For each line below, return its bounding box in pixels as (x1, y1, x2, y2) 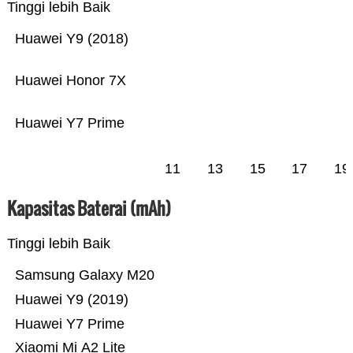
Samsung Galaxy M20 (14, 267, 154, 284)
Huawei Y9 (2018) (14, 31, 128, 47)
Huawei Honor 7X (14, 72, 126, 89)
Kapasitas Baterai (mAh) (6, 195, 171, 221)
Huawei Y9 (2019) (14, 292, 128, 308)
